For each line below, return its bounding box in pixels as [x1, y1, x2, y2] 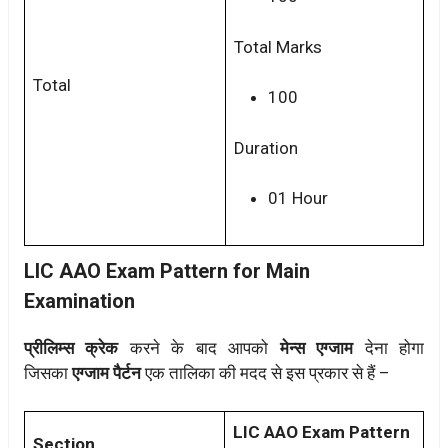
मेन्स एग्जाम [268, 337, 354, 358]
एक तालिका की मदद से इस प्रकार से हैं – [141, 362, 390, 383]
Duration [234, 137, 298, 158]
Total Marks [234, 36, 322, 57]
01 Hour [268, 188, 328, 209]
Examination [24, 288, 135, 313]
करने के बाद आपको [118, 337, 269, 358]
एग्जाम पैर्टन [72, 362, 141, 383]
